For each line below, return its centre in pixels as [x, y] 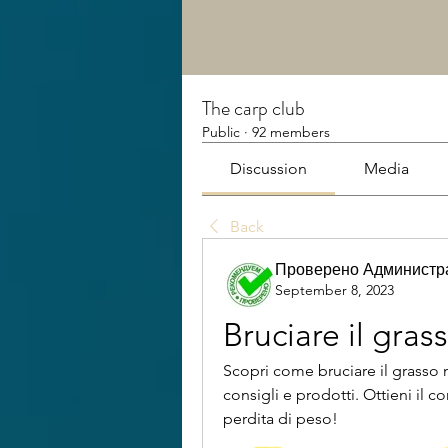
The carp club [253, 108]
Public [221, 132]
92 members [291, 132]
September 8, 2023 [334, 290]
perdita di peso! [280, 418]
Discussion [269, 168]
